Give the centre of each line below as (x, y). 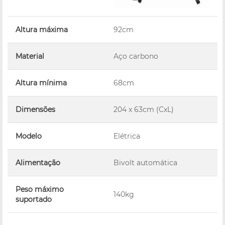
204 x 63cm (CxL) (144, 109)
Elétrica (127, 136)
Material (30, 56)
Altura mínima (41, 83)
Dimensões (35, 109)
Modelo (29, 136)
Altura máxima (42, 29)
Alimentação (38, 162)
